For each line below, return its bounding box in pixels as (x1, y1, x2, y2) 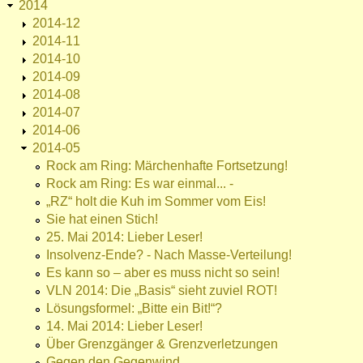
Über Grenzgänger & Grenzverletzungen (46, 337, 278, 352)
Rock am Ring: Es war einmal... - (46, 177, 233, 191)
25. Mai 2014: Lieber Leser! (46, 230, 203, 245)
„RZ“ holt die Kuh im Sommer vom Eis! (46, 194, 266, 209)
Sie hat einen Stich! (46, 212, 158, 227)
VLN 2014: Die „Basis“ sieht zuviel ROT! (46, 284, 277, 298)
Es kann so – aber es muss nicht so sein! (46, 266, 280, 280)
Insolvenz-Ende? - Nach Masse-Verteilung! (46, 248, 292, 263)
